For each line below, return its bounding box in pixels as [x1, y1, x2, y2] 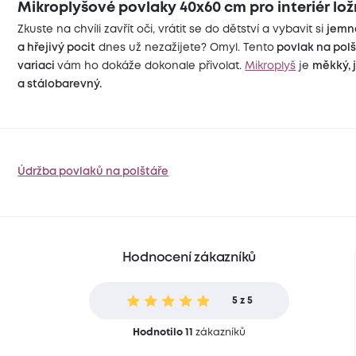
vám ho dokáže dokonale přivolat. [57, 61, 246, 71]
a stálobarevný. [17, 79, 105, 89]
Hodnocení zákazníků [122, 251, 257, 264]
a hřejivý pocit [17, 43, 96, 52]
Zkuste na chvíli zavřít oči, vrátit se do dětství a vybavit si [17, 25, 327, 34]
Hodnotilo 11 [132, 327, 193, 337]
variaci [17, 61, 58, 71]
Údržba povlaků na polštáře [17, 167, 169, 177]
